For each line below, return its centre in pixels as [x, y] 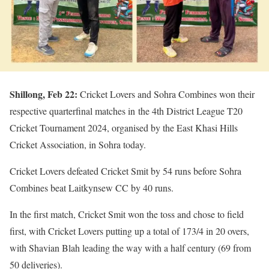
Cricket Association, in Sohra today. [78, 144]
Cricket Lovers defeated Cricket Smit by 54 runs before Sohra [125, 171]
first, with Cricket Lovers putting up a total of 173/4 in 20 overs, [129, 231]
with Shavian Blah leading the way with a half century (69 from [130, 247]
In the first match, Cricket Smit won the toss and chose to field [127, 214]
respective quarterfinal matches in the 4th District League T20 [126, 110]
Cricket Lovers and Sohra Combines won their [166, 94]
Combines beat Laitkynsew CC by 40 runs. [92, 187]
